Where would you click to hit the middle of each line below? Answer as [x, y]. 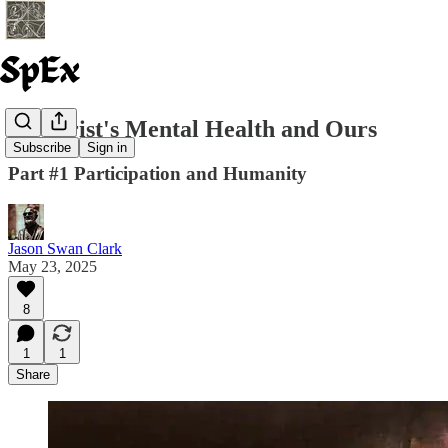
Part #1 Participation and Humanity [157, 173]
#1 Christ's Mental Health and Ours [192, 128]
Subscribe [42, 148]
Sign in [107, 148]
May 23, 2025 [52, 266]
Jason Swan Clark [65, 248]
